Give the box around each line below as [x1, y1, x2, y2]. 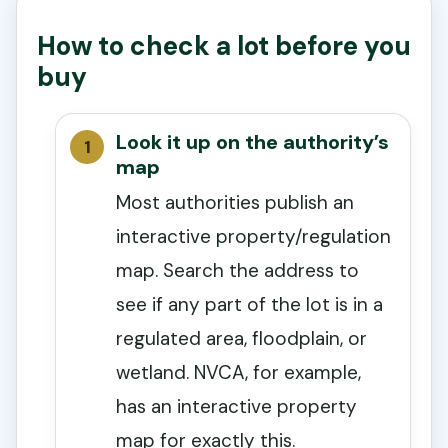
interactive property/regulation [116, 224, 391, 250]
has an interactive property [116, 394, 357, 420]
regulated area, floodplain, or [116, 326, 367, 352]
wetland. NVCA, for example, [116, 360, 361, 386]
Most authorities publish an [116, 190, 354, 216]
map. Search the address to [116, 258, 359, 284]
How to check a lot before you [37, 29, 411, 64]
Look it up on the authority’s [116, 129, 389, 156]
